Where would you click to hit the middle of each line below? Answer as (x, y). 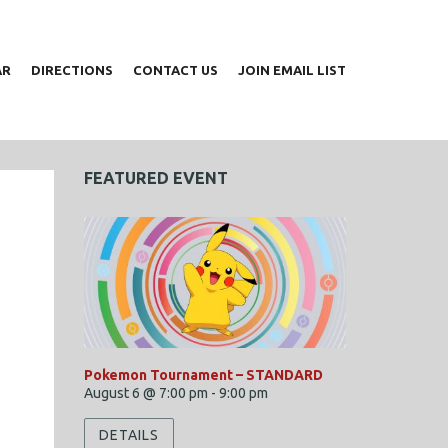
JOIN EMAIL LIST (291, 70)
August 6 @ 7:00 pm (145, 393)
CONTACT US (175, 70)
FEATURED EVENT (155, 178)
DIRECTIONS (71, 70)
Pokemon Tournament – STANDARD (203, 375)
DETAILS (128, 434)
